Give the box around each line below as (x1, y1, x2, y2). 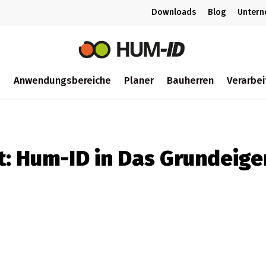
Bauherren (166, 74, 214, 86)
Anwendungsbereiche (13, 74, 111, 86)
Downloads (151, 7, 196, 17)
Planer (123, 74, 154, 86)
